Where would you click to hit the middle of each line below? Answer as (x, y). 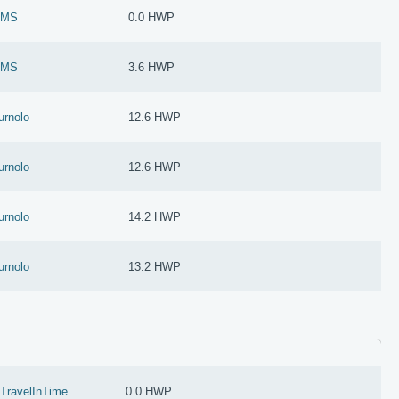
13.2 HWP (155, 266)
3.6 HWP (152, 67)
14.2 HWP (155, 216)
